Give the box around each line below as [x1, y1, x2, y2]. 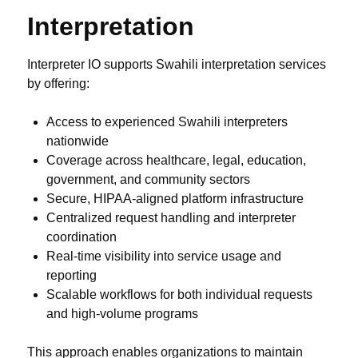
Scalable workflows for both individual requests [46, 288, 312, 302]
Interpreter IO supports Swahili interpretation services [27, 58, 326, 72]
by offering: [27, 77, 89, 91]
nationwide [46, 134, 109, 149]
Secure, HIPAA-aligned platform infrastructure [46, 192, 304, 206]
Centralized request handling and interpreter [46, 211, 296, 225]
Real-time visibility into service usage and [46, 249, 281, 264]
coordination [46, 230, 117, 245]
